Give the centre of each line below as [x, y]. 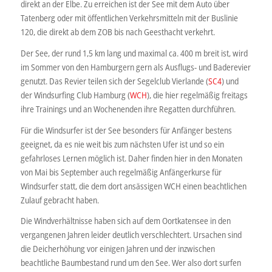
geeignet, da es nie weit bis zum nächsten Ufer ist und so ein [122, 144]
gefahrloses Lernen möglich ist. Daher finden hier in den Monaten [131, 158]
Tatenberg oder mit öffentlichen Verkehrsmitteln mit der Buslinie [129, 18]
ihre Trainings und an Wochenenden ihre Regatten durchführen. [128, 109]
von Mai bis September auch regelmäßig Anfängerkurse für [121, 172]
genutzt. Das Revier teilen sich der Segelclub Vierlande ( [114, 81]
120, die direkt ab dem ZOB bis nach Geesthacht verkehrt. [117, 32]
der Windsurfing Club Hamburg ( [75, 95]
